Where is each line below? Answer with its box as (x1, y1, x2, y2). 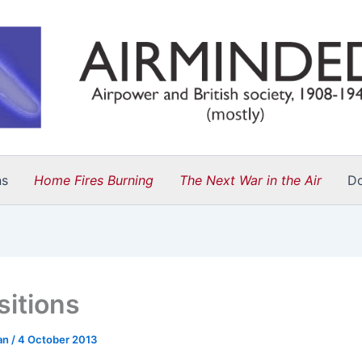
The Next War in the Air (179, 172, 322, 188)
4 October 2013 (18, 333, 97, 346)
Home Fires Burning (34, 172, 154, 188)
